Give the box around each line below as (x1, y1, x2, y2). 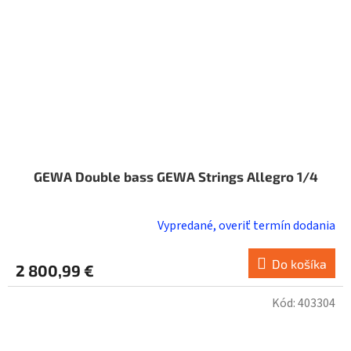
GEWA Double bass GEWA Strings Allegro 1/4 (33, 168, 318, 185)
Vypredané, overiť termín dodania (157, 217, 335, 235)
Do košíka (272, 256, 327, 272)
